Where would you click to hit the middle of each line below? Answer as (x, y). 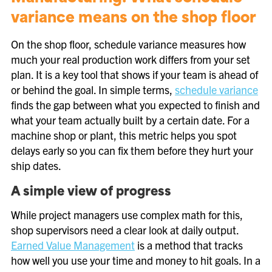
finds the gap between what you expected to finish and (135, 105)
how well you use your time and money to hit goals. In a (136, 260)
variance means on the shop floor (134, 19)
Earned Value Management (73, 245)
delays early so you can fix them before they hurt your (132, 150)
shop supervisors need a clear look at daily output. (125, 230)
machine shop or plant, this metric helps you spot (124, 135)
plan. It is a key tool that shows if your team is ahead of (134, 74)
